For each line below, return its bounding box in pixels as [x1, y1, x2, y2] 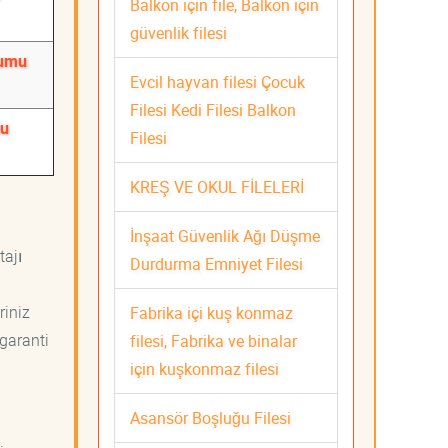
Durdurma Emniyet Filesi [130, 252, 303, 275]
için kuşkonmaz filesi [130, 357, 279, 380]
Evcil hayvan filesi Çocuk [130, 70, 305, 93]
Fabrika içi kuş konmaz [130, 301, 293, 324]
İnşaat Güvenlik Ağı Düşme [130, 224, 320, 247]
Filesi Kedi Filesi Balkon [130, 98, 296, 121]
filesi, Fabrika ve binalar [130, 329, 297, 352]
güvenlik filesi [130, 21, 227, 44]
